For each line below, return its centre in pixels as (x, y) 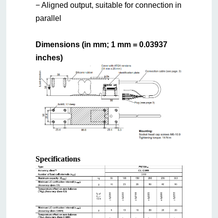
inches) (49, 57)
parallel (49, 18)
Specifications (58, 159)
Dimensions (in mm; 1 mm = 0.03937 (102, 44)
